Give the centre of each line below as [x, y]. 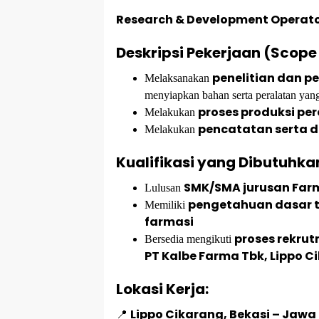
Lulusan [164, 188]
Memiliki [166, 205]
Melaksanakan [178, 78]
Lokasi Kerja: [162, 289]
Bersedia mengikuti [189, 239]
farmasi [169, 222]
